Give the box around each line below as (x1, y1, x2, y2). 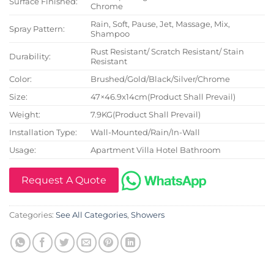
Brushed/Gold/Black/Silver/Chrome (91, 73, 231, 84)
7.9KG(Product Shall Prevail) (91, 109, 201, 119)
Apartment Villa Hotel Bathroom (91, 144, 221, 155)
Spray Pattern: (9, 23, 65, 34)
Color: (9, 73, 32, 84)
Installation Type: (9, 127, 77, 137)
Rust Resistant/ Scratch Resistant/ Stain (91, 46, 245, 56)
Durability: (9, 51, 51, 61)
